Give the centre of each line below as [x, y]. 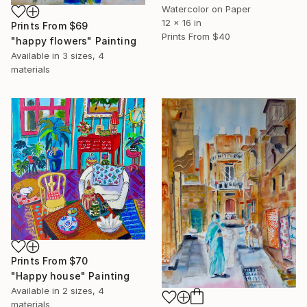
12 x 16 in [182, 23]
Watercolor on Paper [206, 9]
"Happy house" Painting [71, 275]
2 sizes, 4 [83, 290]
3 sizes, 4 [83, 55]
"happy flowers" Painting [74, 40]
